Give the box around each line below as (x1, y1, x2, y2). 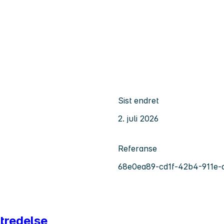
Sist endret (118, 95, 158, 105)
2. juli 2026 (118, 113, 158, 123)
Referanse (118, 143, 157, 153)
